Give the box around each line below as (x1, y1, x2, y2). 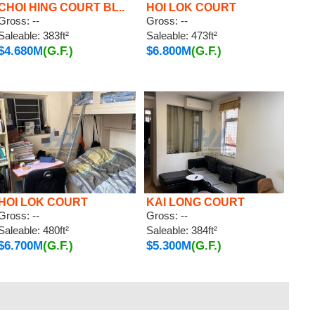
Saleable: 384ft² (146, 224, 218, 236)
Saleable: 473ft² (146, 30, 218, 41)
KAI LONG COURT (146, 196, 245, 208)
